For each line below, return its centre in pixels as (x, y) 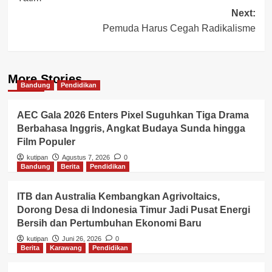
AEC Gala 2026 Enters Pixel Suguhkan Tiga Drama (133, 115)
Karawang (66, 247)
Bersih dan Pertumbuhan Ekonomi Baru (109, 223)
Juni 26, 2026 (81, 238)
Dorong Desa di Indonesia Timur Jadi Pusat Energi (133, 209)
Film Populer (46, 141)
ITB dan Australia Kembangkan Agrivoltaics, (118, 196)
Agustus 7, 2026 (86, 157)
